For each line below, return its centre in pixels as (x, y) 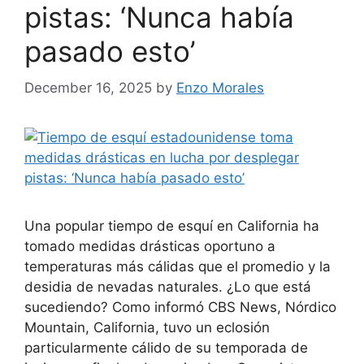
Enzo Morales (220, 87)
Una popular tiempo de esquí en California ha (172, 225)
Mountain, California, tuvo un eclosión (147, 327)
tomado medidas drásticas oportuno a (150, 246)
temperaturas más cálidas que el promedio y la (178, 266)
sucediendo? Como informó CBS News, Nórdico (180, 307)
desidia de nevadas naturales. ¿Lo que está (168, 286)
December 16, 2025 (88, 87)
